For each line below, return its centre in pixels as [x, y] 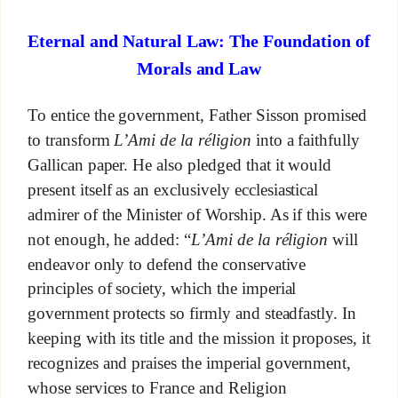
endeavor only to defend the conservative [167, 264]
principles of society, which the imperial [162, 289]
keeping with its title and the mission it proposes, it [199, 338]
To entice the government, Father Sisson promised [197, 115]
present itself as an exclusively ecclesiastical [173, 189]
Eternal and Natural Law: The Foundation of [199, 40]
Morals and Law [199, 68]
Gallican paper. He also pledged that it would [179, 164]
